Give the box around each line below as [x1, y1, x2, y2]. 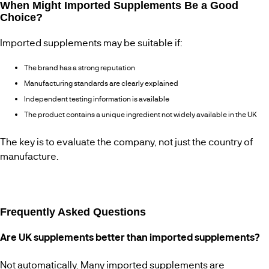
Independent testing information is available [24, 94, 169, 103]
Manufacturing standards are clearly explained [24, 79, 178, 88]
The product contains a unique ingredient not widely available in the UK [24, 110, 257, 119]
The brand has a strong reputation [24, 63, 135, 72]
